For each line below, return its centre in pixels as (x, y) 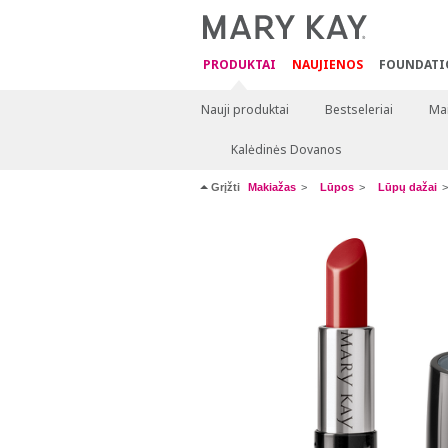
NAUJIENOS (327, 64)
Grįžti (225, 187)
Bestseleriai (358, 109)
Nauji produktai (244, 109)
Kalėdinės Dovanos (286, 149)
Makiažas (271, 187)
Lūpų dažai (407, 187)
